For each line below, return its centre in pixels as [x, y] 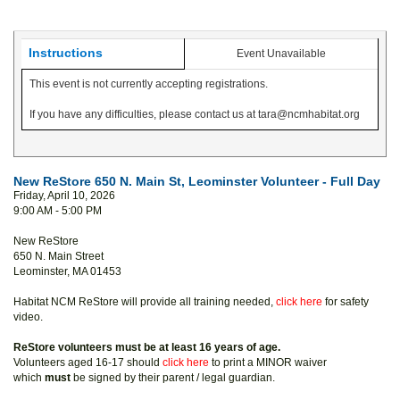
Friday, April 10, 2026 [64, 196]
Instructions [66, 53]
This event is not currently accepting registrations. [149, 84]
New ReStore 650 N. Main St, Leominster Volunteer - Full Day [197, 181]
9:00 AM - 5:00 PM [58, 211]
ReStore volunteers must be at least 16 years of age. [147, 347]
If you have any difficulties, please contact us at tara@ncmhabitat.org [195, 114]
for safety [346, 302]
